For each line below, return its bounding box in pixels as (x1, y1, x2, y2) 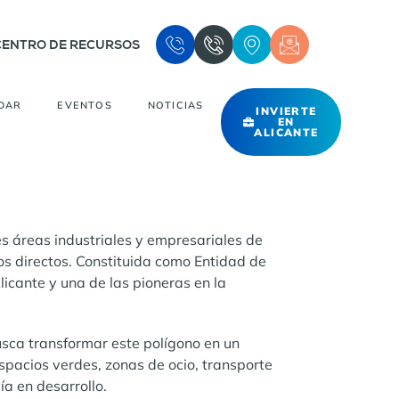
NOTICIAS (147, 99, 204, 112)
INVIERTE (256, 104, 317, 118)
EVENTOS (57, 99, 112, 112)
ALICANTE (254, 126, 319, 140)
